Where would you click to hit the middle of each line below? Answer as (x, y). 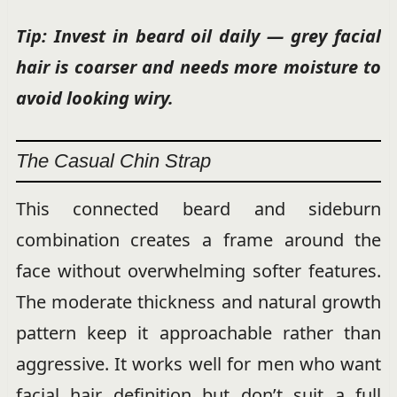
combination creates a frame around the (198, 240)
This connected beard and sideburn (198, 209)
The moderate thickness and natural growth (198, 302)
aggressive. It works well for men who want (198, 364)
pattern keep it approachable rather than (198, 333)
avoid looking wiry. (94, 98)
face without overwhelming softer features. (198, 271)
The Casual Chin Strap (113, 161)
